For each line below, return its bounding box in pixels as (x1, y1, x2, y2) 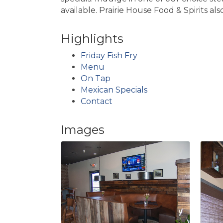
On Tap (81, 73, 111, 83)
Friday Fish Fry (81, 50, 137, 60)
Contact (81, 96, 112, 106)
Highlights (61, 31, 123, 46)
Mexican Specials (81, 85, 147, 95)
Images (61, 122, 105, 137)
